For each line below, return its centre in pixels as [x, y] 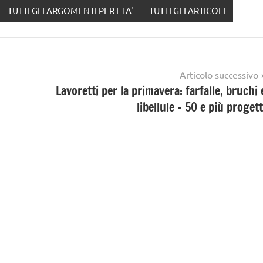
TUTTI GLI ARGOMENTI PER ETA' [71, 11]
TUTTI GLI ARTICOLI [187, 11]
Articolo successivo [219, 74]
